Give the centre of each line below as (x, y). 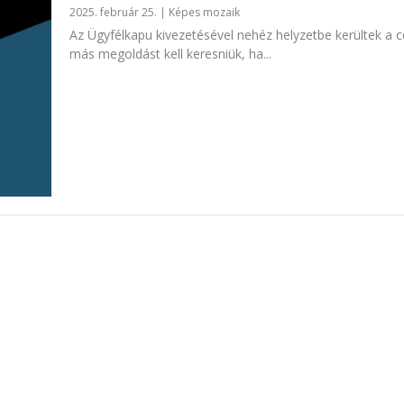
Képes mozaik (204, 13)
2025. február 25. (113, 13)
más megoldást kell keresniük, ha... (170, 54)
